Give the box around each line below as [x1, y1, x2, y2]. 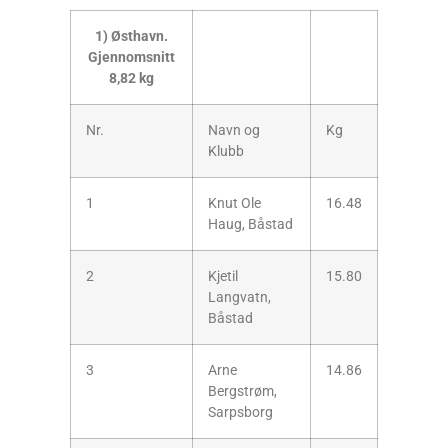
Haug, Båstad [208, 215, 293, 233]
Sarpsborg [208, 403, 273, 421]
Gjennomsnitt [88, 48, 175, 66]
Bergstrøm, [208, 382, 277, 400]
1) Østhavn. [95, 27, 168, 45]
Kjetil [208, 267, 238, 285]
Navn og [208, 121, 260, 139]
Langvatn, [208, 288, 271, 306]
